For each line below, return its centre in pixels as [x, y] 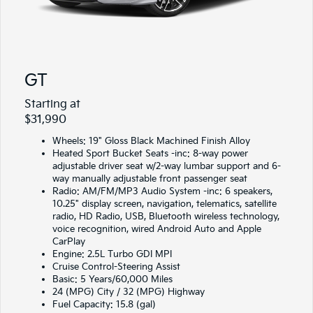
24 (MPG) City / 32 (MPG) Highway [129, 292]
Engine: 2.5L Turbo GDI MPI [112, 254]
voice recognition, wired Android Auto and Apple [157, 229]
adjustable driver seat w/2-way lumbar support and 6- [167, 166]
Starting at [52, 104]
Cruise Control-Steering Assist [116, 267]
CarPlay [69, 242]
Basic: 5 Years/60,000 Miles [112, 279]
